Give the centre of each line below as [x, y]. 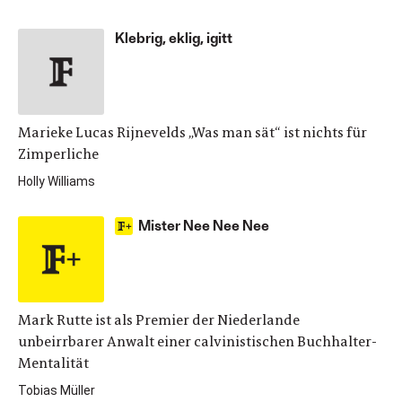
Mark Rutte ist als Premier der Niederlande [159, 320]
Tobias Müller [57, 390]
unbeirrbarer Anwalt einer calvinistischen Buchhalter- [197, 341]
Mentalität [53, 363]
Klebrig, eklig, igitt [174, 37]
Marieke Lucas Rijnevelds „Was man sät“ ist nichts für [192, 132]
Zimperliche [58, 154]
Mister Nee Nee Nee [204, 225]
